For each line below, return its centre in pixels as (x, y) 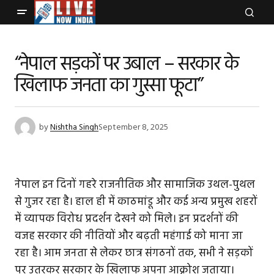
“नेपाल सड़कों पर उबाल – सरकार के (127, 65)
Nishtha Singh (74, 127)
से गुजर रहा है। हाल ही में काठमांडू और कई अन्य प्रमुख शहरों (136, 202)
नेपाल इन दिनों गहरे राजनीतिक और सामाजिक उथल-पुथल (135, 185)
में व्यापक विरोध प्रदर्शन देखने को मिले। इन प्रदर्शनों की (127, 219)
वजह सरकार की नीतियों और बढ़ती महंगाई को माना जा (129, 236)
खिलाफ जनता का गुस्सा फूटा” (109, 86)
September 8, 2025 (133, 127)
